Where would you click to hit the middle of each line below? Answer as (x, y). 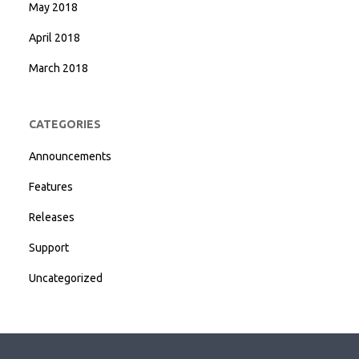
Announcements (70, 156)
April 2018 (54, 38)
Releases (52, 217)
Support (49, 248)
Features (51, 187)
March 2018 (58, 68)
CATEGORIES (65, 124)
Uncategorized (66, 278)
